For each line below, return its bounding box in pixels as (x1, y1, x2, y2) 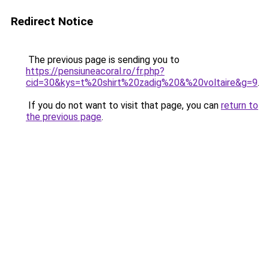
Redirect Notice (11, 14, 93, 28)
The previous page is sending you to (26, 54, 180, 65)
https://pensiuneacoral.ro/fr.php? (26, 65, 165, 77)
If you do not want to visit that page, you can (26, 100, 221, 111)
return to (221, 100, 258, 111)
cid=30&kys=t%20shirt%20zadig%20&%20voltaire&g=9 (26, 77, 258, 88)
